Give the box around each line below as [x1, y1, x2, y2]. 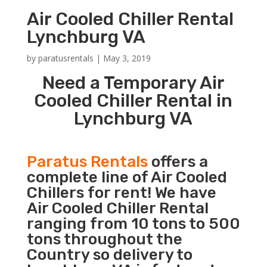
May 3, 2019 [103, 52, 151, 64]
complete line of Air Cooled [26, 167, 227, 187]
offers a [147, 152, 208, 171]
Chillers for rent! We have [26, 183, 216, 202]
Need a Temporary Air [42, 72, 225, 94]
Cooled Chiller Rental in [34, 89, 233, 111]
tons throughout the [26, 229, 182, 249]
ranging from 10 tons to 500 [26, 214, 240, 233]
